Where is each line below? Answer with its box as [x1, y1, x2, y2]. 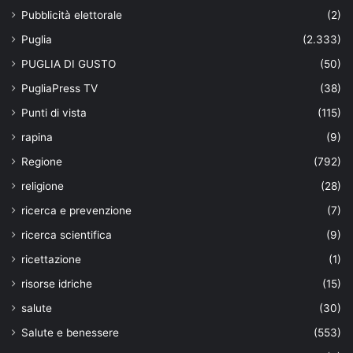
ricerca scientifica [21, 228, 112, 241]
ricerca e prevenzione [21, 203, 132, 217]
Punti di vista [21, 106, 87, 119]
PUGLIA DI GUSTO [21, 57, 116, 70]
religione [21, 179, 64, 192]
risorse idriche [21, 277, 92, 290]
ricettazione [21, 252, 81, 266]
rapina [21, 130, 53, 143]
